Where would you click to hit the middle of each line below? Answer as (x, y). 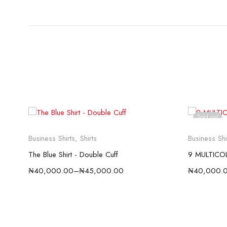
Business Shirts (51, 139)
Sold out (207, 117)
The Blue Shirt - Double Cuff (73, 155)
